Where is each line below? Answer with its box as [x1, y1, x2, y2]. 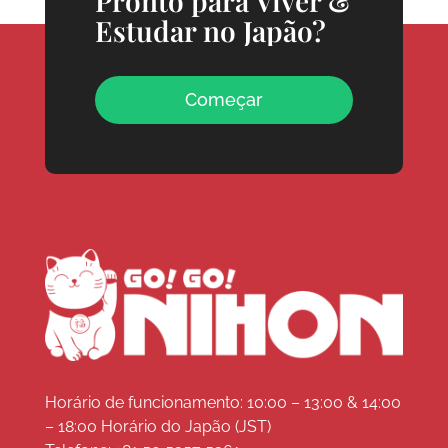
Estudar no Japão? [94, 11, 326, 49]
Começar [185, 88, 263, 110]
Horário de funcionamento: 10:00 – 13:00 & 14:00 [44, 392, 401, 412]
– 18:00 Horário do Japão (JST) [44, 416, 271, 436]
